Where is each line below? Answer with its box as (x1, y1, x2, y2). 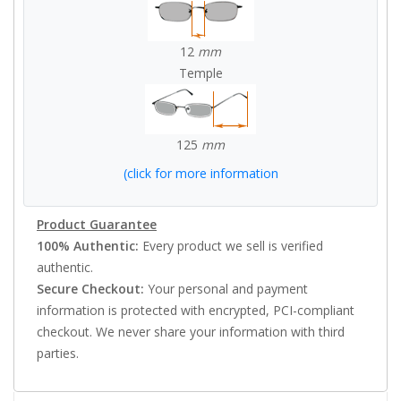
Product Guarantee (37, 215, 157, 233)
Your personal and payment (144, 279, 308, 297)
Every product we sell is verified (139, 236, 323, 254)
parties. (37, 344, 79, 362)
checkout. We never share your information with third (37, 322, 345, 340)
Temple (178, 64, 223, 81)
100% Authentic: (37, 236, 139, 254)
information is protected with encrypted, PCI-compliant (37, 301, 354, 319)
